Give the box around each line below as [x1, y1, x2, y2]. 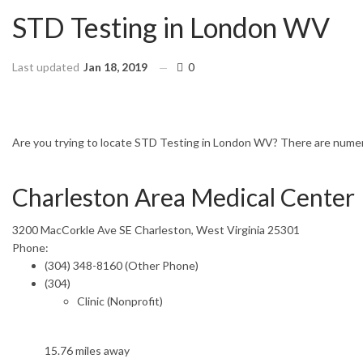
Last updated [12, 59, 82, 74]
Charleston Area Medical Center [12, 181, 355, 211]
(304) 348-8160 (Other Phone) [45, 258, 199, 272]
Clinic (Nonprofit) [77, 293, 163, 308]
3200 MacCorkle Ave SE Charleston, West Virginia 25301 [12, 222, 300, 237]
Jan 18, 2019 [83, 59, 147, 74]
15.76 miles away [45, 343, 130, 357]
